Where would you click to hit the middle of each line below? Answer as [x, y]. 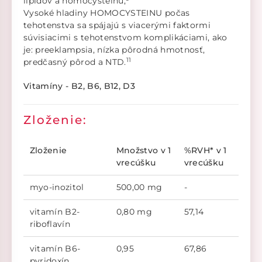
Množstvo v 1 [144, 151]
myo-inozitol [57, 187]
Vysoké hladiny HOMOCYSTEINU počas [107, 13]
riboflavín [50, 224]
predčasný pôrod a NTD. [75, 62]
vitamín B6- [55, 249]
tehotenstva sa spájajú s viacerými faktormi [117, 25]
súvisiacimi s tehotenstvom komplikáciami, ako [125, 38]
